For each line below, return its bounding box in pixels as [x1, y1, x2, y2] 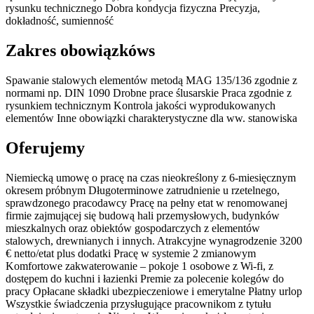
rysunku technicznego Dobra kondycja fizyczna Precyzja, [6, 1, 260, 14]
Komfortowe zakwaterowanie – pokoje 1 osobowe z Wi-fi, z [6, 259, 273, 272]
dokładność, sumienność [6, 14, 114, 27]
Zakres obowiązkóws [6, 41, 155, 60]
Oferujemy [6, 138, 85, 157]
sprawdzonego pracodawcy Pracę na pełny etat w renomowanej [6, 196, 287, 209]
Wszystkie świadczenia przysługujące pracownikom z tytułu [6, 297, 271, 310]
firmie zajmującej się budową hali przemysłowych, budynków [6, 209, 280, 221]
